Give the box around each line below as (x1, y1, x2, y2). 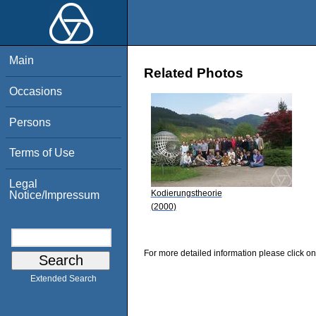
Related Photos (144, 66, 243, 81)
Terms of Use (9, 147, 75, 159)
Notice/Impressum (9, 188, 100, 201)
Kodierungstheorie (150, 188, 222, 198)
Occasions (9, 85, 63, 97)
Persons (9, 116, 51, 128)
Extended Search (30, 274, 97, 284)
